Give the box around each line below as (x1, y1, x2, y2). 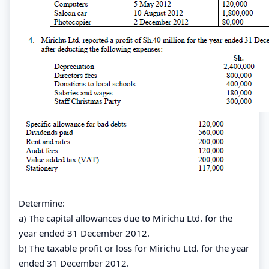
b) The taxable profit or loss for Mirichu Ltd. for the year (19, 241, 249, 254)
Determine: (19, 196, 65, 209)
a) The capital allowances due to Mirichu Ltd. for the (19, 211, 232, 224)
